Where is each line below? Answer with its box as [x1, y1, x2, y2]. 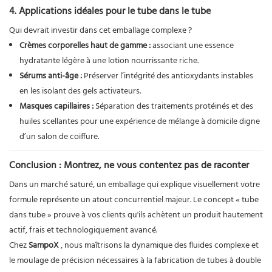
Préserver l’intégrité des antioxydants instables [81, 69, 253, 83]
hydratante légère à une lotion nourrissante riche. [19, 53, 199, 68]
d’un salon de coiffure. [19, 129, 99, 144]
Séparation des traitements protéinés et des [93, 99, 253, 114]
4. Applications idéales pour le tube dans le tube [9, 3, 211, 19]
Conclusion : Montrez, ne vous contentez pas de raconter [9, 157, 249, 174]
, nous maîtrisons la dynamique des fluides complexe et [59, 238, 259, 253]
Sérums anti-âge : [19, 69, 82, 83]
